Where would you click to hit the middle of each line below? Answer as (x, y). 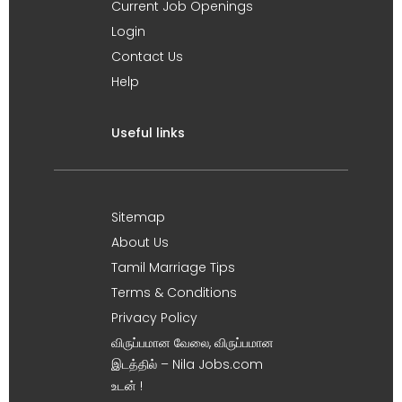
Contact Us (147, 56)
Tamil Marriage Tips (173, 267)
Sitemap (138, 217)
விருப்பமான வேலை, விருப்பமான (192, 342)
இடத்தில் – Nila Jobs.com (187, 364)
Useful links (148, 132)
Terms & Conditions (174, 292)
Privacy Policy (154, 317)
